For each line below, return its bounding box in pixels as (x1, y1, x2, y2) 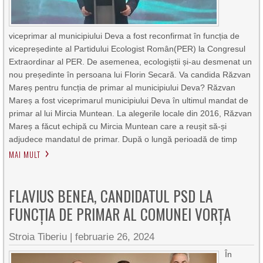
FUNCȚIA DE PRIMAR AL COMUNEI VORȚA (9, 203, 231, 225)
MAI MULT (9, 149, 41, 160)
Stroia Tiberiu (9, 231, 68, 242)
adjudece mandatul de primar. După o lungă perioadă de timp (9, 134, 238, 144)
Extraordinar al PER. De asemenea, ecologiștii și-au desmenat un (9, 57, 252, 66)
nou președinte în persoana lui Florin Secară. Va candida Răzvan (9, 70, 251, 79)
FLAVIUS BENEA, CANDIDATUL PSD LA (9, 185, 213, 207)
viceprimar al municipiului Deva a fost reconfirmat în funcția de (9, 31, 240, 41)
